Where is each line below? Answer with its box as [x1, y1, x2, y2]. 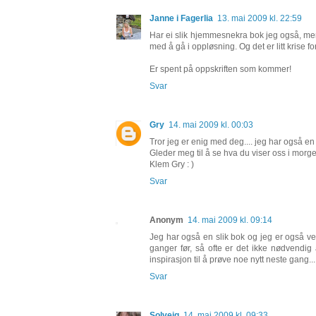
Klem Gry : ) [150, 159, 194, 170]
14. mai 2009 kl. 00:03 [169, 120, 253, 130]
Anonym [150, 215, 183, 226]
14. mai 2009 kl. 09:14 [188, 215, 272, 226]
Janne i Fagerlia [150, 13, 213, 24]
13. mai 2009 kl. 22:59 [217, 13, 302, 24]
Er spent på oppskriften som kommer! [150, 64, 291, 75]
